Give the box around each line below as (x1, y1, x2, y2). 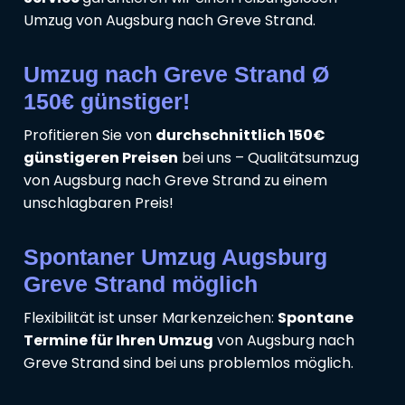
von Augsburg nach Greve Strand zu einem (24, 170, 327, 192)
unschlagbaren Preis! (24, 193, 174, 214)
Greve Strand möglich (24, 271, 258, 297)
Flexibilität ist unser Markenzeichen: (24, 307, 278, 329)
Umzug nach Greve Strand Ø (24, 61, 329, 88)
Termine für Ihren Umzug (24, 330, 213, 352)
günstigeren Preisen (24, 147, 178, 169)
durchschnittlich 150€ (155, 125, 325, 146)
